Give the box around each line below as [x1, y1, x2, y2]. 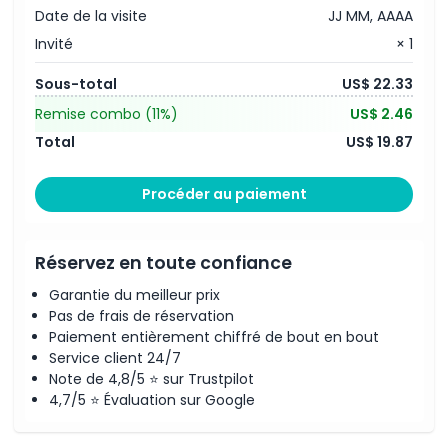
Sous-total [35, 73, 117, 94]
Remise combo [35, 103, 145, 124]
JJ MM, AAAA [328, 6, 413, 26]
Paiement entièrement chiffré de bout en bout [49, 327, 379, 347]
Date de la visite [35, 6, 147, 26]
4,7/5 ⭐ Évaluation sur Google [49, 390, 255, 410]
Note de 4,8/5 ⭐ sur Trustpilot [49, 369, 254, 389]
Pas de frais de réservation [49, 306, 234, 326]
